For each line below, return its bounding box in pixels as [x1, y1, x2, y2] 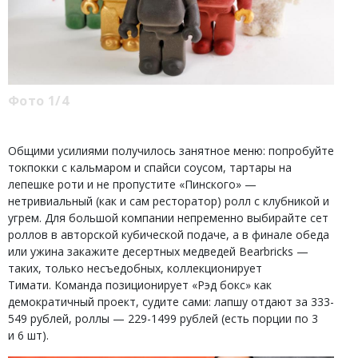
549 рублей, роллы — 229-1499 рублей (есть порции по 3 [8, 311, 318, 326]
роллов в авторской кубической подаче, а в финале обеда [8, 227, 329, 242]
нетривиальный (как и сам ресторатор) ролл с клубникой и [8, 193, 329, 209]
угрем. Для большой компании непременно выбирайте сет [8, 210, 328, 225]
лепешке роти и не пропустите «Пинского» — [8, 177, 257, 192]
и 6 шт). [8, 328, 49, 343]
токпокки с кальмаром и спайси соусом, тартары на [8, 160, 292, 175]
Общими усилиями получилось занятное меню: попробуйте [8, 143, 334, 158]
